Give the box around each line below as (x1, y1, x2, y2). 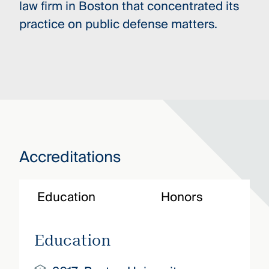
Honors (160, 186, 203, 208)
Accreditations (19, 144, 121, 171)
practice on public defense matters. (19, 14, 217, 35)
